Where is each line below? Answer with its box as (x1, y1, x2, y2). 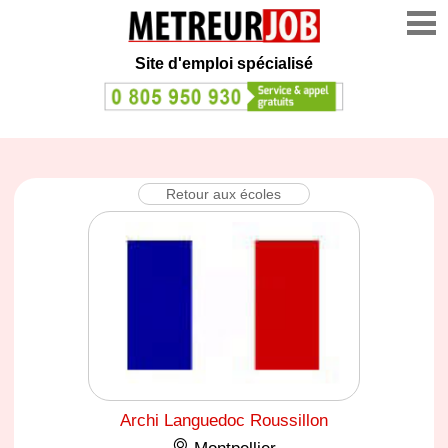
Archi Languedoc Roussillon (119, 410, 328, 430)
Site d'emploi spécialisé (135, 55, 313, 72)
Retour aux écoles (166, 185, 282, 202)
